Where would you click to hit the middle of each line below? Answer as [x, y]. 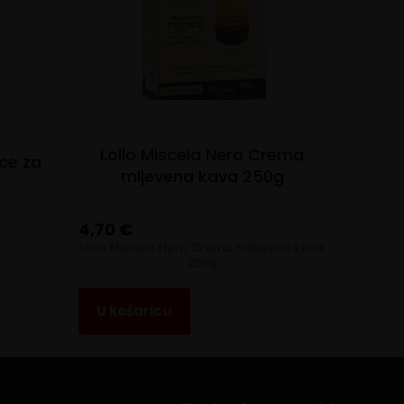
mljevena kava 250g [202, 176]
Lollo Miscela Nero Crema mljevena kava [202, 248]
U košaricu [134, 310]
